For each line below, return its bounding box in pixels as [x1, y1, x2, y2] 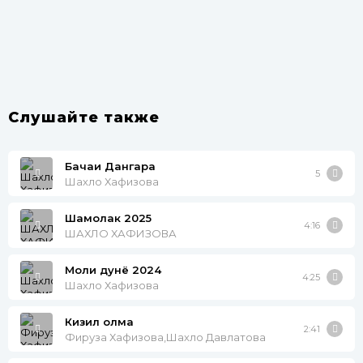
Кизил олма [65, 314, 134, 328]
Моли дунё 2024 [65, 263, 161, 276]
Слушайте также [8, 109, 160, 127]
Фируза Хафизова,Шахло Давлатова [65, 330, 266, 344]
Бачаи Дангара [65, 159, 156, 173]
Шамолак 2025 [65, 211, 152, 224]
